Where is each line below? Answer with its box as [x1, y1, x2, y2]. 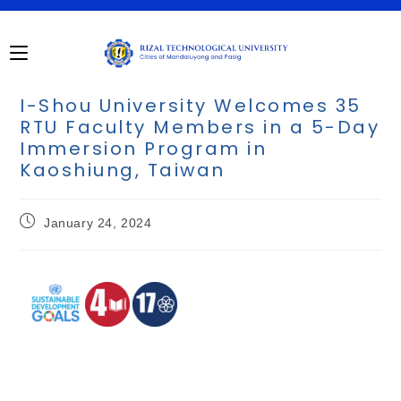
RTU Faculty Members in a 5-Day [20, 115, 380, 140]
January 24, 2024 [44, 216, 152, 230]
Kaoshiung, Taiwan [20, 158, 226, 183]
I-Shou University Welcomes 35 [20, 93, 362, 118]
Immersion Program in [20, 136, 268, 161]
